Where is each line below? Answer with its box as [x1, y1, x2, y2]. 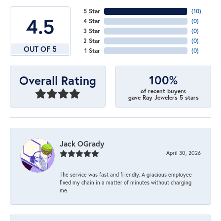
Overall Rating [19, 72, 96, 88]
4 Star [83, 17, 100, 25]
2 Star [83, 37, 100, 44]
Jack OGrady [60, 139, 104, 149]
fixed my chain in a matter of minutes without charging [60, 179, 191, 186]
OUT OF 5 [23, 43, 57, 54]
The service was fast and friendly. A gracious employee [60, 171, 192, 179]
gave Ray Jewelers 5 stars [128, 93, 199, 101]
